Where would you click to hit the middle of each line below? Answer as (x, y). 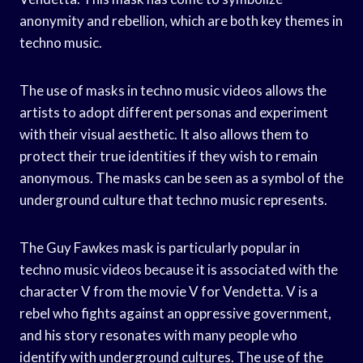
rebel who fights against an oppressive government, (175, 313)
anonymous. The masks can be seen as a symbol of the (181, 177)
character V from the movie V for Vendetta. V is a (169, 291)
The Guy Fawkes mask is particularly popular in (160, 247)
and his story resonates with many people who (158, 335)
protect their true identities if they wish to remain (169, 156)
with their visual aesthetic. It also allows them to (164, 134)
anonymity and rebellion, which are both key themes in (181, 20)
